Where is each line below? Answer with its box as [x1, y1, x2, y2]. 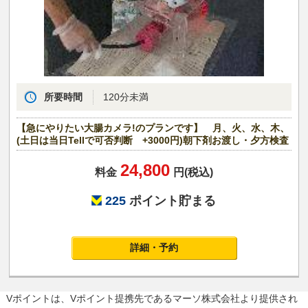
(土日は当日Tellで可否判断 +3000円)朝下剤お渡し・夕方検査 [16, 134, 289, 146]
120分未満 [103, 91, 149, 102]
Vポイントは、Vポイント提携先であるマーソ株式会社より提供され [5, 292, 298, 304]
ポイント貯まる [126, 193, 217, 208]
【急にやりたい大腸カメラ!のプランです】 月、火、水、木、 [16, 122, 290, 133]
